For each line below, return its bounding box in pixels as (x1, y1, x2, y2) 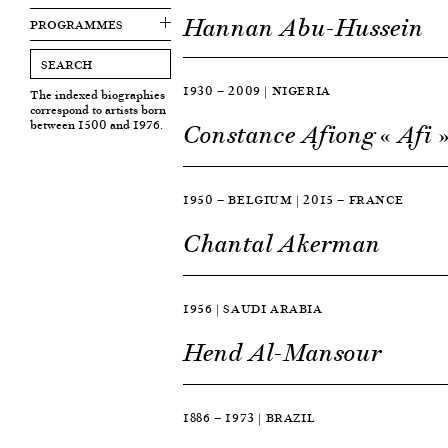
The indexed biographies (30, 85, 165, 104)
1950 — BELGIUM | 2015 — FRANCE (183, 190, 404, 209)
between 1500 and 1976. (30, 115, 163, 134)
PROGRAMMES (30, 15, 123, 34)
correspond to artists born (30, 100, 166, 119)
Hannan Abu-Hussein (183, 12, 425, 44)
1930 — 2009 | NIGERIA (183, 81, 331, 100)
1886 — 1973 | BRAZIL (183, 408, 316, 427)
